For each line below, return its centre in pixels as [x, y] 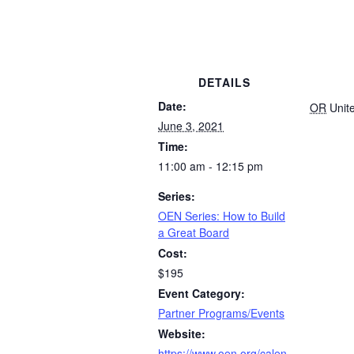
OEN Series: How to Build [222, 215]
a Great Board [194, 232]
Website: [182, 333]
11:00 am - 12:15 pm [211, 166]
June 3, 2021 [191, 125]
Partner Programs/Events [221, 313]
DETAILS [224, 82]
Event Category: [201, 293]
